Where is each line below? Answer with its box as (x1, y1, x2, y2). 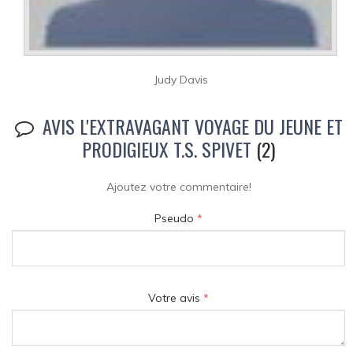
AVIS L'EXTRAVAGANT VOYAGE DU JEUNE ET (42, 112, 343, 141)
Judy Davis (153, 72, 208, 87)
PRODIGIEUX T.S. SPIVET (82, 135, 251, 164)
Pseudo (154, 211, 197, 226)
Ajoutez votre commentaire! (106, 180, 251, 195)
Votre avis (148, 291, 203, 306)
